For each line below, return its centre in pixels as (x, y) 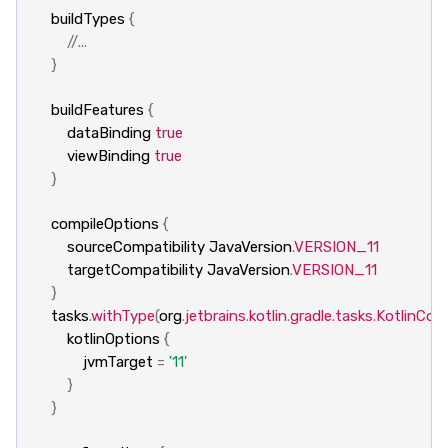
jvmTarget (117, 361)
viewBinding (108, 155)
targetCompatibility (134, 269)
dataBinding (108, 132)
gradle (310, 315)
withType (122, 315)
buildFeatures (97, 109)
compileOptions (104, 223)
